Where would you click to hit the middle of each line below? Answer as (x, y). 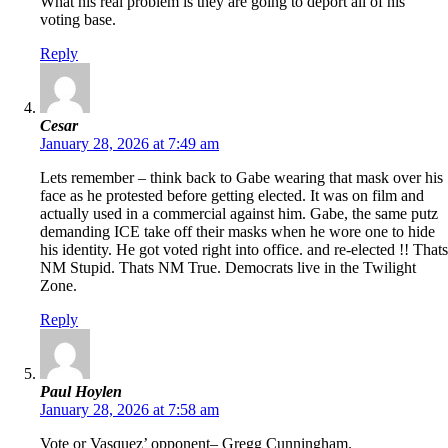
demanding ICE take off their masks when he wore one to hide (237, 232)
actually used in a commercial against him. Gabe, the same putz (239, 214)
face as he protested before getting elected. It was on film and (232, 196)
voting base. (78, 20)
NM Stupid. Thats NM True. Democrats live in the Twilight (228, 268)
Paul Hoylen (81, 392)
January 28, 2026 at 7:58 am (129, 410)
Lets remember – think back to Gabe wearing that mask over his (241, 178)
